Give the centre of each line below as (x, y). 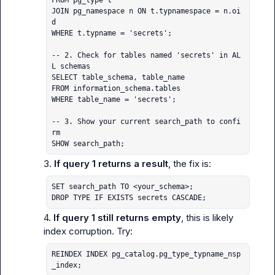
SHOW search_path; (88, 144)
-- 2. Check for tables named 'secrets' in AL (146, 55)
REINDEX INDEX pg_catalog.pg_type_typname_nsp (146, 254)
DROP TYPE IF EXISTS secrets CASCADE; (129, 198)
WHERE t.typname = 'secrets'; (111, 33)
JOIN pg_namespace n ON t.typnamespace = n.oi (146, 11)
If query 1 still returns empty (117, 218)
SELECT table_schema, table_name (118, 77)
